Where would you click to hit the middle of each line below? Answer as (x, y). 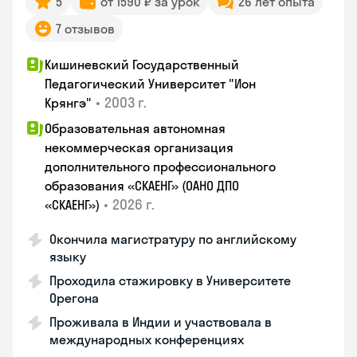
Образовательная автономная (135, 128)
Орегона (74, 298)
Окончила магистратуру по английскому (173, 239)
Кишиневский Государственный (142, 65)
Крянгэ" (68, 103)
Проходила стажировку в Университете (170, 280)
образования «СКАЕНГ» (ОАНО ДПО (142, 186)
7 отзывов (85, 29)
